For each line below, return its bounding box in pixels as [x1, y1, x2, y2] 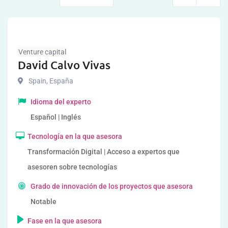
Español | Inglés [31, 113, 81, 121]
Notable [31, 197, 56, 206]
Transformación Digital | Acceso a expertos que [27, 148, 180, 156]
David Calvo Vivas [18, 58, 110, 72]
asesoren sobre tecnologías [27, 163, 117, 171]
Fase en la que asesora [27, 217, 102, 225]
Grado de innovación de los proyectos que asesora [31, 182, 193, 190]
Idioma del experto [31, 98, 91, 106]
